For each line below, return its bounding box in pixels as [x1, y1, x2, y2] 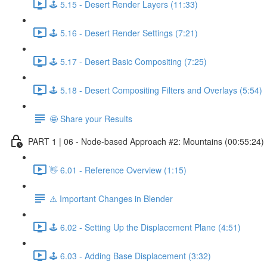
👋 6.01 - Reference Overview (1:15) [49, 163, 187, 176]
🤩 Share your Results [49, 112, 132, 125]
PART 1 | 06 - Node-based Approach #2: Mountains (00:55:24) [28, 135, 264, 147]
